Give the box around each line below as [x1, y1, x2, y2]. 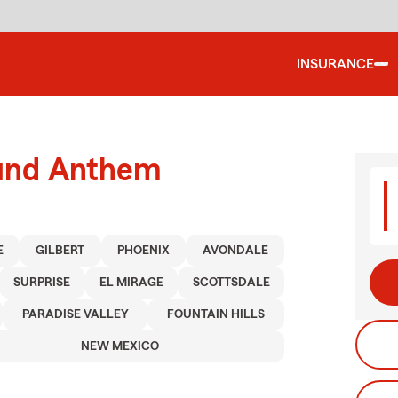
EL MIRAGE [99, 276, 163, 289]
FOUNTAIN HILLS [167, 308, 266, 321]
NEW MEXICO [80, 340, 159, 353]
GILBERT [36, 244, 85, 257]
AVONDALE [202, 244, 268, 257]
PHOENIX [117, 244, 171, 257]
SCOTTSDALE [192, 276, 270, 289]
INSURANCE [297, 57, 374, 71]
